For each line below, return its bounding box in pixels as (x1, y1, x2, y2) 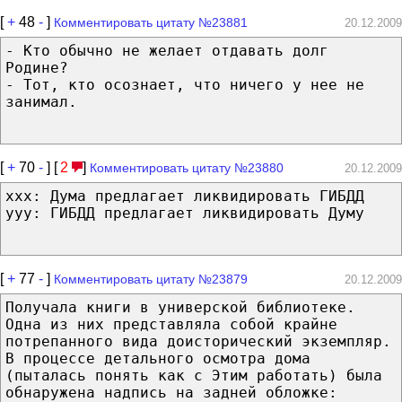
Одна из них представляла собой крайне (5, 315, 337, 333)
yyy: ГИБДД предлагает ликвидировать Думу (5, 204, 364, 222)
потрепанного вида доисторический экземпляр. (5, 332, 391, 350)
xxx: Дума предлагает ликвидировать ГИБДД (5, 187, 364, 205)
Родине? (5, 58, 68, 76)
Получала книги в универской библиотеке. (5, 298, 355, 316)
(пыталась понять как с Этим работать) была (5, 366, 382, 384)
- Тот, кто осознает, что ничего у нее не (5, 75, 364, 93)
